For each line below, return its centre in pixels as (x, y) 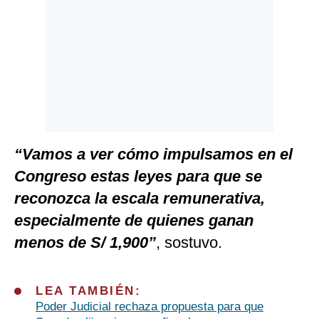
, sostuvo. (189, 243)
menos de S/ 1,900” (85, 243)
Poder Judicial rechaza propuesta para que (150, 307)
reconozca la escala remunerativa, (140, 199)
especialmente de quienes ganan (134, 221)
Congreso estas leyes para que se (138, 177)
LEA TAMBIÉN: (88, 291)
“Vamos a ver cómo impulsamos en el (153, 155)
